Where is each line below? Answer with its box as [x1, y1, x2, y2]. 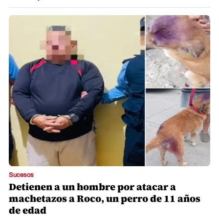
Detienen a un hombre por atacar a [9, 180, 176, 194]
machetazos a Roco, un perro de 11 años [9, 192, 200, 206]
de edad [9, 203, 46, 218]
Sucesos [9, 172, 34, 179]
